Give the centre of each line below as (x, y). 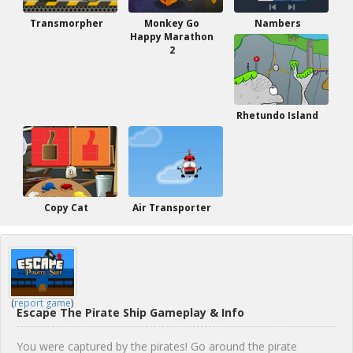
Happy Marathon (172, 37)
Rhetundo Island (277, 115)
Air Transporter (172, 208)
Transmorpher (66, 23)
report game (43, 303)
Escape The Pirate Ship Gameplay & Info (130, 312)
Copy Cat (66, 208)
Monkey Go (172, 23)
